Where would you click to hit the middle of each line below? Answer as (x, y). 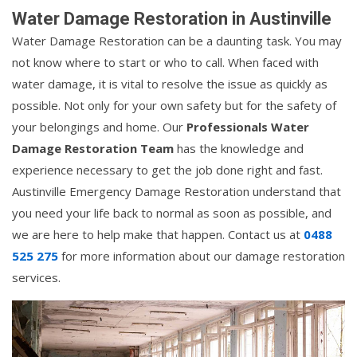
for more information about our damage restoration (202, 256)
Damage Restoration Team (93, 149)
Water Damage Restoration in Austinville (172, 19)
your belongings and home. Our (99, 127)
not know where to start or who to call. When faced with (165, 63)
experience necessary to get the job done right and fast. (167, 170)
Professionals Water (248, 127)
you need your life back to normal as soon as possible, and (172, 213)
